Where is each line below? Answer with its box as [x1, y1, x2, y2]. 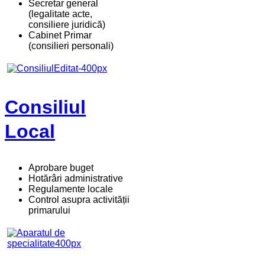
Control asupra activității [28, 195, 130, 205]
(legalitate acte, [28, 9, 92, 20]
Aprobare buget [28, 163, 93, 173]
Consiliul [5, 96, 86, 118]
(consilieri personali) [28, 41, 114, 51]
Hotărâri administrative [28, 173, 123, 184]
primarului [28, 205, 73, 216]
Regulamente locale [28, 184, 113, 195]
